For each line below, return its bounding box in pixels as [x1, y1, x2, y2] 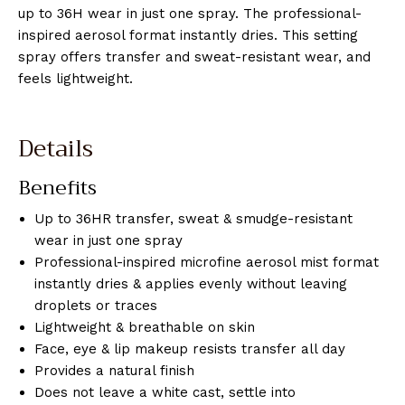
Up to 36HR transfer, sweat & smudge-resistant [34, 211, 353, 228]
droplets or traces [34, 297, 157, 315]
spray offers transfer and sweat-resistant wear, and [18, 48, 371, 65]
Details [18, 127, 93, 169]
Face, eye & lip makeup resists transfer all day [34, 341, 345, 358]
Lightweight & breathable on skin [34, 319, 255, 336]
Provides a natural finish [34, 363, 194, 380]
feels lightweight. [18, 70, 133, 87]
